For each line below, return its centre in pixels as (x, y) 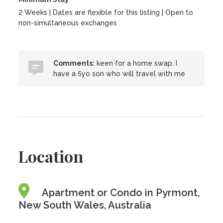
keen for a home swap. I (136, 63)
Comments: (74, 63)
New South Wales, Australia (85, 205)
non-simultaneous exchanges (68, 23)
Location (51, 156)
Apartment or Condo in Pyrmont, (121, 193)
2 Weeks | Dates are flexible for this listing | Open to (106, 12)
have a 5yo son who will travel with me (119, 74)
